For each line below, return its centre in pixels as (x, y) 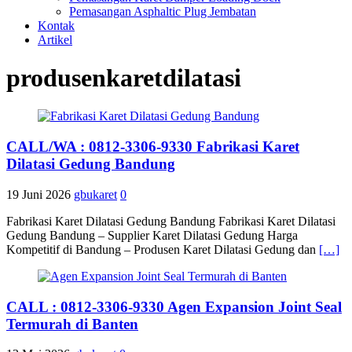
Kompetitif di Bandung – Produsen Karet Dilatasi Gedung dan (163, 249)
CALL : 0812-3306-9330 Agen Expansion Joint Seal (174, 306)
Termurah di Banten (72, 324)
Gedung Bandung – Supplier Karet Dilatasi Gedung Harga (152, 235)
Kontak (56, 25)
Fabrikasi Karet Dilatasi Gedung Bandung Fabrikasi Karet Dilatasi (171, 221)
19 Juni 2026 (38, 194)
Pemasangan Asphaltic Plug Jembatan (163, 11)
